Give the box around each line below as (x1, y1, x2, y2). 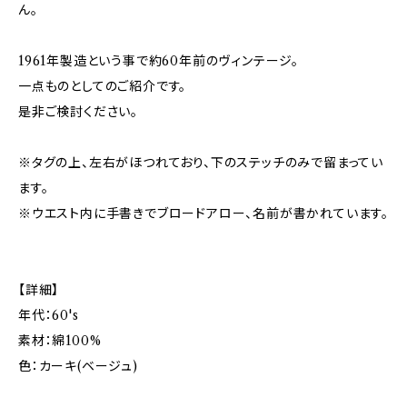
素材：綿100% (18, 333, 102, 349)
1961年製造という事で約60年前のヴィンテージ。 (18, 53, 300, 69)
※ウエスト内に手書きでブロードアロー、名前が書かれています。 (18, 205, 389, 222)
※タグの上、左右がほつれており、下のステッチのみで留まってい (18, 154, 383, 171)
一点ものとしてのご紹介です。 (18, 78, 187, 94)
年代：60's (18, 307, 79, 323)
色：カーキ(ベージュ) (18, 358, 138, 374)
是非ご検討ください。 (18, 104, 138, 120)
